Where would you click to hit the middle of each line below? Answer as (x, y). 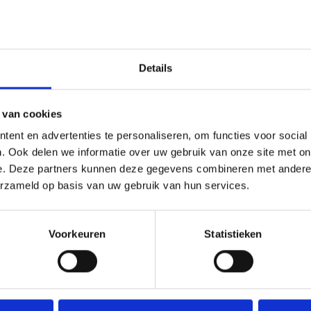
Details (155, 68)
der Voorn (274, 178)
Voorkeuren (77, 234)
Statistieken (233, 234)
